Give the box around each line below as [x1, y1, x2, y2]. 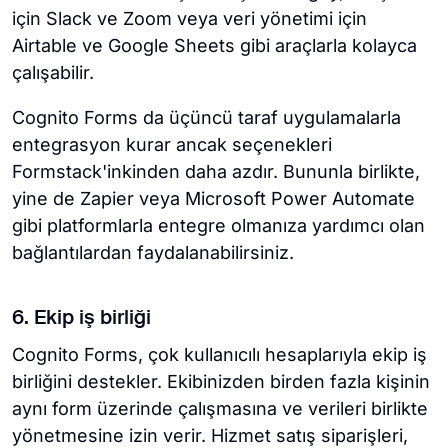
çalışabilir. [12, 62, 94, 84]
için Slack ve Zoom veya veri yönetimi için [12, 8, 367, 30]
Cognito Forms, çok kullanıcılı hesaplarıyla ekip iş [12, 344, 427, 366]
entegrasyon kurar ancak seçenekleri [12, 134, 332, 156]
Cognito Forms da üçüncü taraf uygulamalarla [12, 107, 401, 129]
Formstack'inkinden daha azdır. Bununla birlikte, [12, 161, 420, 183]
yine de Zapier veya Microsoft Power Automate [12, 188, 415, 210]
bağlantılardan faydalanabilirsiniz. [12, 242, 294, 264]
